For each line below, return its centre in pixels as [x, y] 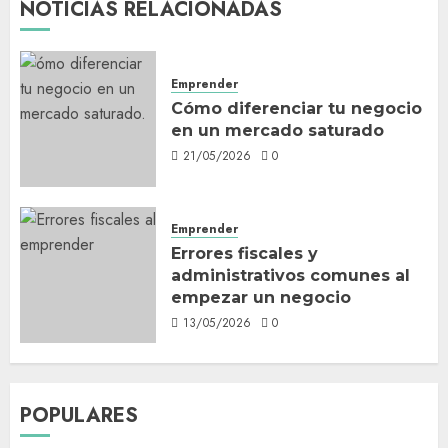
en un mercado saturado [277, 131]
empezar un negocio [261, 298]
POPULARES [79, 415]
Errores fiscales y [244, 254]
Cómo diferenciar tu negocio [296, 109]
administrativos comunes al [290, 276]
